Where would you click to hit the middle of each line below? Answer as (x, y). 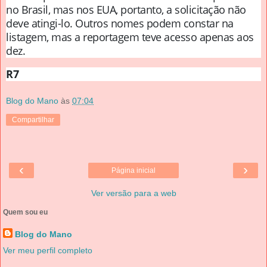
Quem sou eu (25, 212)
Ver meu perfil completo (48, 250)
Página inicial (133, 170)
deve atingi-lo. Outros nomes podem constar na (120, 24)
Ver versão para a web (133, 193)
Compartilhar (33, 119)
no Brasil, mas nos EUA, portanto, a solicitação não (126, 10)
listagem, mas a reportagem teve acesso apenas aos (130, 37)
